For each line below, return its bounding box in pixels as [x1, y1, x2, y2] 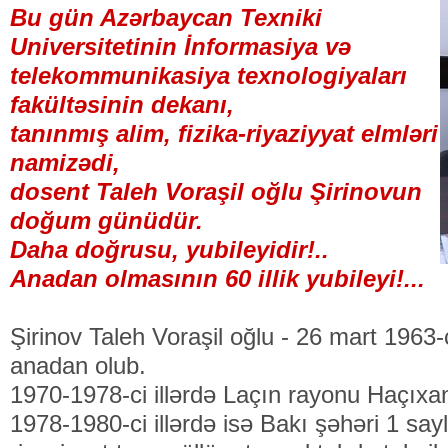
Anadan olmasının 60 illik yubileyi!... [10, 265, 425, 292]
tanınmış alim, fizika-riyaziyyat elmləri [10, 120, 438, 147]
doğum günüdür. [10, 207, 203, 234]
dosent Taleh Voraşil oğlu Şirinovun [10, 178, 422, 205]
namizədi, [10, 149, 120, 176]
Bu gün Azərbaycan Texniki [10, 4, 322, 31]
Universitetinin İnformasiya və [10, 33, 351, 60]
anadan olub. [10, 352, 146, 379]
